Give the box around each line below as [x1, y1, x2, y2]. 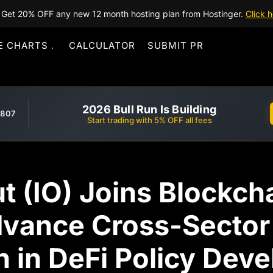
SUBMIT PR [147, 40, 204, 51]
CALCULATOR [69, 40, 135, 51]
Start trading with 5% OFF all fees [87, 115, 212, 125]
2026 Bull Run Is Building [82, 102, 216, 116]
